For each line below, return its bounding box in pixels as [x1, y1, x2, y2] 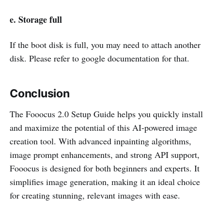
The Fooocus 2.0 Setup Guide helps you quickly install [10, 108, 203, 120]
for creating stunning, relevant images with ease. [10, 189, 180, 201]
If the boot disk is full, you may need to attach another [10, 39, 201, 51]
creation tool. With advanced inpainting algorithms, [10, 135, 191, 147]
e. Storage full [10, 13, 62, 26]
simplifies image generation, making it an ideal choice [10, 176, 200, 188]
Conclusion [10, 87, 70, 101]
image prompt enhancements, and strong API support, [10, 149, 200, 161]
